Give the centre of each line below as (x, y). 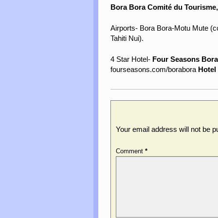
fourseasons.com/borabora (154, 70)
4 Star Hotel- (131, 60)
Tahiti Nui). (127, 39)
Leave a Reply (143, 112)
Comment (130, 151)
